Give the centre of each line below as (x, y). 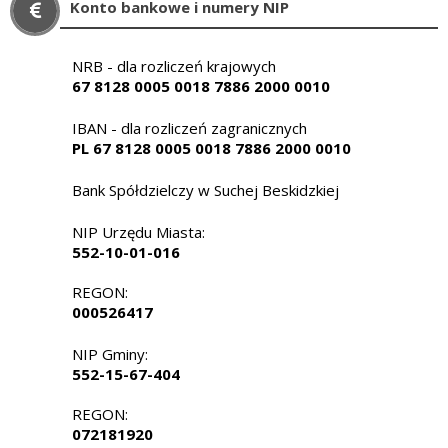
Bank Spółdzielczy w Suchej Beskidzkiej (205, 189)
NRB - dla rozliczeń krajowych (174, 65)
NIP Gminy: (110, 353)
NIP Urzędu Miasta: (138, 231)
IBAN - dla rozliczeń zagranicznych (189, 127)
